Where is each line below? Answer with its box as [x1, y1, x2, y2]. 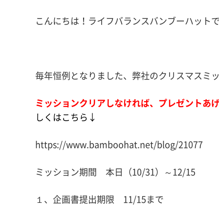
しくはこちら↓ [35, 110, 97, 124]
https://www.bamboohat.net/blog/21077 [35, 138, 203, 151]
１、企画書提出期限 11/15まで [35, 193, 164, 206]
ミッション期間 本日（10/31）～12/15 [35, 165, 196, 178]
